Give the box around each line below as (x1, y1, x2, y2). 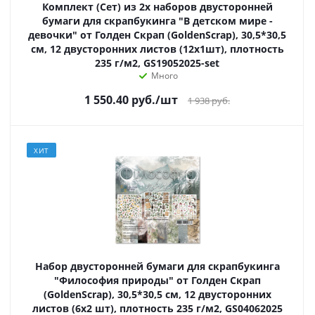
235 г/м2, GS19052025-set (95, 56, 219, 70)
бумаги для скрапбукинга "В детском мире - (41, 13, 273, 27)
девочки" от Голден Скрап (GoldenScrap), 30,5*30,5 (28, 27, 286, 41)
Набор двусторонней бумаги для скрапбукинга (34, 259, 280, 273)
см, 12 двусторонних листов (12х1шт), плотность (30, 41, 284, 56)
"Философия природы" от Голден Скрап (53, 273, 261, 287)
